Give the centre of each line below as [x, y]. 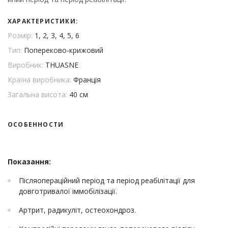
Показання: [29, 162]
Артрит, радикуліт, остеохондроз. [77, 210]
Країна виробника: [40, 80]
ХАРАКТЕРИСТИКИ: [43, 21]
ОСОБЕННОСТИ [36, 125]
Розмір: [21, 36]
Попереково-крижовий [64, 50]
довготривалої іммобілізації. [68, 191]
